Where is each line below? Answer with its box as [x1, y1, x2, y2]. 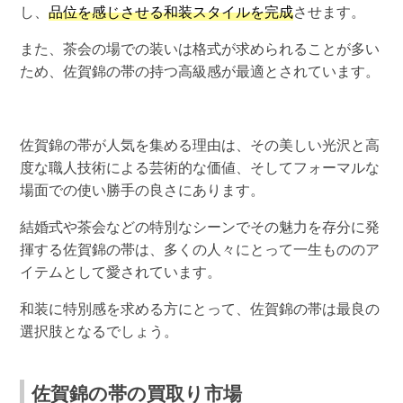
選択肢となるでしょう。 [20, 323, 179, 341]
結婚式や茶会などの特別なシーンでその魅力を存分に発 [20, 219, 381, 237]
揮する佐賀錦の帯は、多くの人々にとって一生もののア [20, 241, 381, 259]
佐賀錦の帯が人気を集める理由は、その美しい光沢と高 [20, 137, 381, 155]
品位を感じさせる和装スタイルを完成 [49, 3, 294, 21]
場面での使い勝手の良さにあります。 [20, 182, 265, 200]
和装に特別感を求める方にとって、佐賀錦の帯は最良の [20, 300, 381, 318]
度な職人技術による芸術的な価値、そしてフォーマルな [20, 159, 381, 177]
